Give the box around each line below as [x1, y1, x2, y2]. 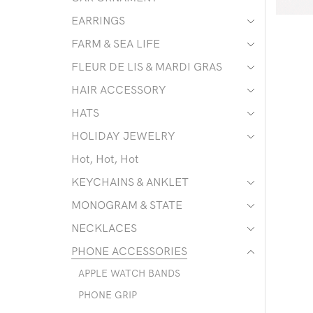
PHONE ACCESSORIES [71, 244, 187, 259]
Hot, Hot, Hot [71, 152, 138, 166]
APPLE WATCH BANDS [78, 267, 180, 280]
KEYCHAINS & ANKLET [71, 175, 189, 189]
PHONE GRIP [78, 289, 137, 302]
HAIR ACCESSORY [71, 82, 166, 97]
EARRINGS [71, 13, 125, 28]
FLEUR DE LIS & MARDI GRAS [71, 59, 222, 74]
